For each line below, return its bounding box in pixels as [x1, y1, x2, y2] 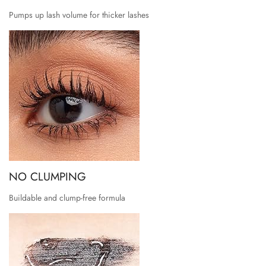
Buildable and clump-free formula [9, 192, 125, 204]
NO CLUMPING [9, 168, 86, 185]
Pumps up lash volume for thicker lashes [9, 8, 149, 21]
